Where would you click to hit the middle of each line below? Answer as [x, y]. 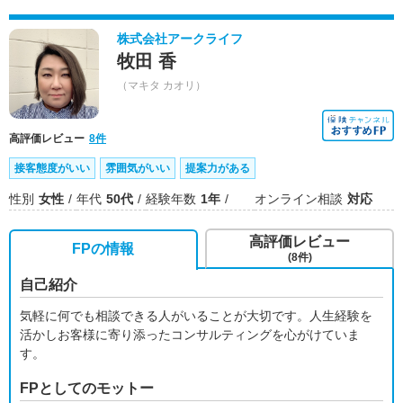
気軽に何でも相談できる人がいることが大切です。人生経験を [196, 316]
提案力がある [218, 168]
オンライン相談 [299, 199]
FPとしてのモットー [87, 388]
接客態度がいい [52, 168]
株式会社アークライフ [180, 39]
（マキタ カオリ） [161, 85]
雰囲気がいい [138, 168]
